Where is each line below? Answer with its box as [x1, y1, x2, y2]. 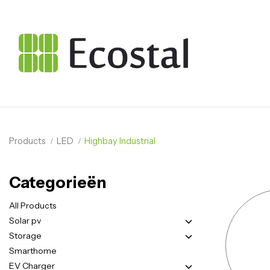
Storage [9, 230, 42, 241]
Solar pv [9, 215, 41, 226]
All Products [9, 200, 56, 211]
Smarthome [9, 245, 57, 256]
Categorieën [9, 173, 106, 192]
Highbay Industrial [84, 135, 156, 146]
